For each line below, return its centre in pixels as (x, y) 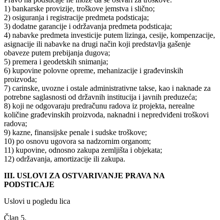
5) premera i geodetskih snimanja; (56, 61)
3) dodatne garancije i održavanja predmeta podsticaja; (88, 26)
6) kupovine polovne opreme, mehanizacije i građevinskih (94, 70)
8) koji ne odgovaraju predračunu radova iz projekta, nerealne (99, 106)
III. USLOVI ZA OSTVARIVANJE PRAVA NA (84, 175)
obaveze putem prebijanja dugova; (57, 53)
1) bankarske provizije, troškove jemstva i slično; (79, 8)
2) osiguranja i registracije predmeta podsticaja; (76, 17)
